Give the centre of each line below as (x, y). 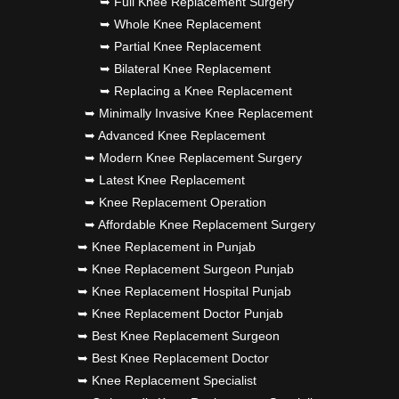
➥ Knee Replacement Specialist (167, 381)
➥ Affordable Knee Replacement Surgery (199, 225)
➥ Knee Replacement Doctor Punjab (180, 314)
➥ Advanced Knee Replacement (175, 136)
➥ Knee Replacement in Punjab (166, 247)
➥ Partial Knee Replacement (180, 47)
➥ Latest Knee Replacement (164, 180)
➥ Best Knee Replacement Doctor (173, 358)
